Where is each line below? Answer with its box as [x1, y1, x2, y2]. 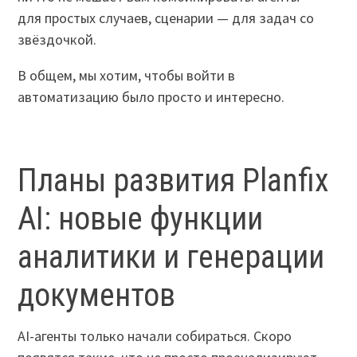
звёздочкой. [18, 30, 100, 49]
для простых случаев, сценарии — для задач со [18, 9, 315, 28]
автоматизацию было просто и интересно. [18, 88, 285, 107]
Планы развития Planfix [18, 162, 330, 200]
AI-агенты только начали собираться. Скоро [18, 326, 292, 345]
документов [18, 277, 176, 315]
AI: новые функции [18, 200, 264, 238]
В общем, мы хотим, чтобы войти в [18, 66, 236, 85]
